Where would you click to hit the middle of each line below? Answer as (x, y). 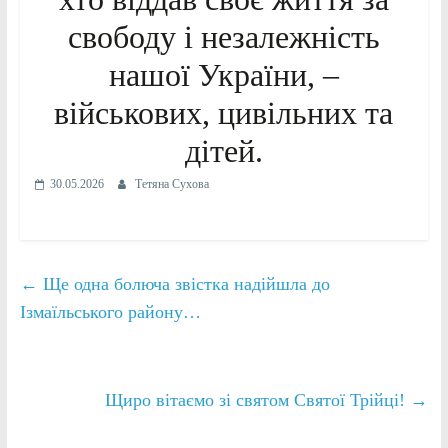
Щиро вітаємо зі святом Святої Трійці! (258, 399)
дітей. (223, 150)
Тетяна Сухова (171, 183)
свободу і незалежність (223, 36)
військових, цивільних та (224, 112)
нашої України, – (223, 74)
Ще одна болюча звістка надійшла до (183, 283)
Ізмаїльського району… (110, 311)
